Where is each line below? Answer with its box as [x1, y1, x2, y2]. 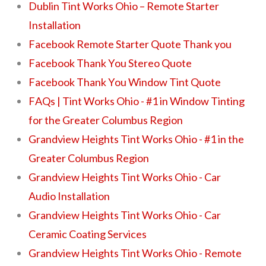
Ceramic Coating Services [28, 227, 147, 240]
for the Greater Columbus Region [28, 113, 183, 126]
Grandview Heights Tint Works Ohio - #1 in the [28, 132, 245, 145]
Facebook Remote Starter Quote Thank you [28, 37, 232, 50]
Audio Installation [28, 189, 110, 202]
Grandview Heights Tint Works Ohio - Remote [28, 246, 242, 259]
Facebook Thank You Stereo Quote [28, 56, 192, 69]
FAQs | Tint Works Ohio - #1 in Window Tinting [28, 94, 245, 107]
